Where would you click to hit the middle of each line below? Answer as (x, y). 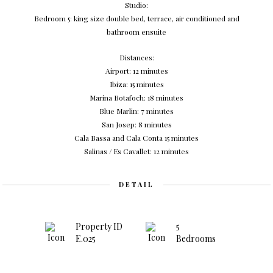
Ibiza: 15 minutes (136, 84)
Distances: (136, 57)
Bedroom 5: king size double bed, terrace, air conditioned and (136, 18)
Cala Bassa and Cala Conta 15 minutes (136, 138)
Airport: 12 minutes (136, 71)
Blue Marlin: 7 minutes (136, 111)
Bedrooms (196, 239)
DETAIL (136, 184)
